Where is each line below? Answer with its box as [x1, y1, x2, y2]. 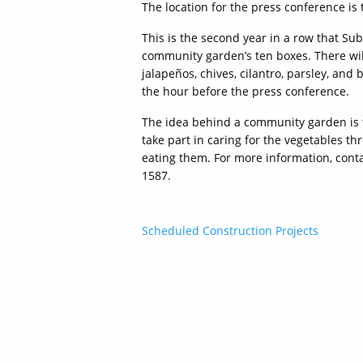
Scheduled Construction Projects [142, 223, 318, 239]
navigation [142, 243, 299, 288]
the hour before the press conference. [142, 83, 349, 100]
